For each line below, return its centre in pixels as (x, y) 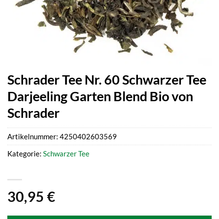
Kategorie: (25, 154)
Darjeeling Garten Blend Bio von (100, 96)
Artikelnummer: (33, 137)
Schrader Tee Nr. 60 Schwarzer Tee (107, 79)
